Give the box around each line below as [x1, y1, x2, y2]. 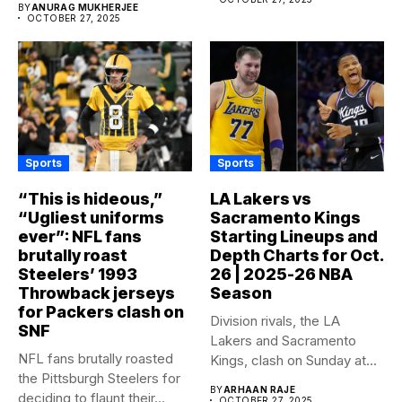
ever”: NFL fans [18, 227, 142, 246]
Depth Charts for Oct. [210, 246, 383, 265]
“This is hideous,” [18, 189, 163, 208]
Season [210, 284, 272, 302]
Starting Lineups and [210, 227, 378, 246]
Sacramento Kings [210, 208, 361, 227]
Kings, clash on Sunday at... [210, 352, 377, 369]
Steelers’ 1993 [18, 265, 137, 284]
